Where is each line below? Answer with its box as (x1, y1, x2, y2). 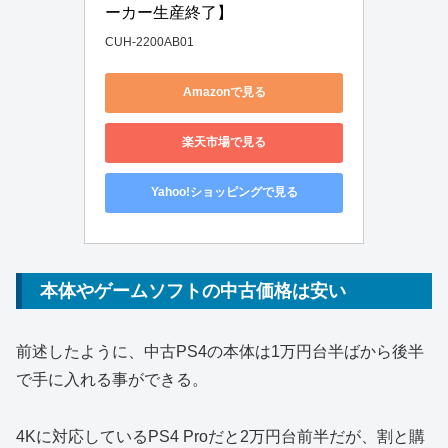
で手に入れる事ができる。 (16, 371, 208, 389)
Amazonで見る (182, 85, 266, 100)
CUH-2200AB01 (105, 34, 194, 49)
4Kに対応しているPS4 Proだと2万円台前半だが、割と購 (16, 428, 425, 446)
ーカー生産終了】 (105, 3, 233, 21)
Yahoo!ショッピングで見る (150, 185, 298, 200)
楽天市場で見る (182, 135, 266, 150)
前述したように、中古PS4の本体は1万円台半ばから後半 (16, 343, 424, 361)
